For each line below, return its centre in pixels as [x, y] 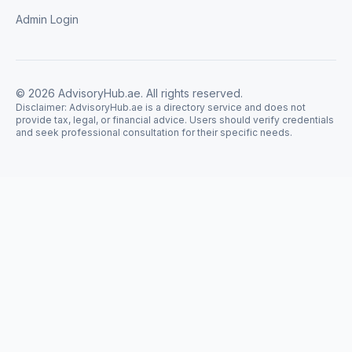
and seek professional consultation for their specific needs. [154, 132]
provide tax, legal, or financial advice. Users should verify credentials [175, 120]
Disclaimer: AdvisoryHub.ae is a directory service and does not [161, 107]
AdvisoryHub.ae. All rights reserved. [149, 93]
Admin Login [47, 19]
